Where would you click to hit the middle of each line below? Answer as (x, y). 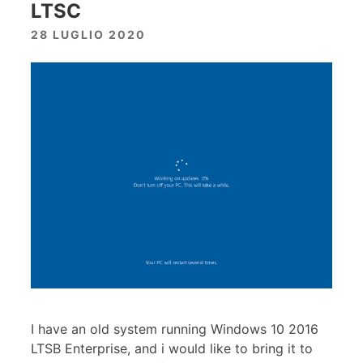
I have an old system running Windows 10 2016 (175, 329)
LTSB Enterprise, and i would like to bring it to (172, 348)
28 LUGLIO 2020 (88, 34)
